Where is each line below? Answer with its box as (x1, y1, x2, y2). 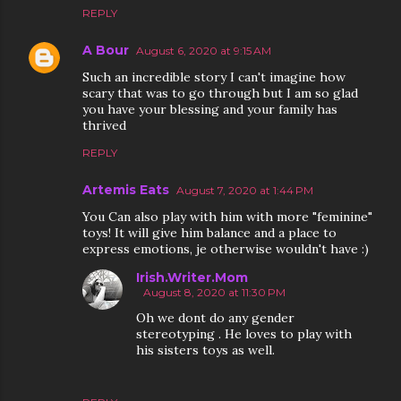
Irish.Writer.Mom (136, 269, 248, 286)
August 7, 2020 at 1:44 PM (176, 183, 313, 197)
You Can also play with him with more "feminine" (82, 209, 372, 225)
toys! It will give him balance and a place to (82, 225, 337, 241)
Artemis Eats (82, 182, 169, 198)
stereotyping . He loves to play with (136, 326, 352, 342)
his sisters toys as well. (136, 342, 275, 358)
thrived (82, 117, 126, 133)
